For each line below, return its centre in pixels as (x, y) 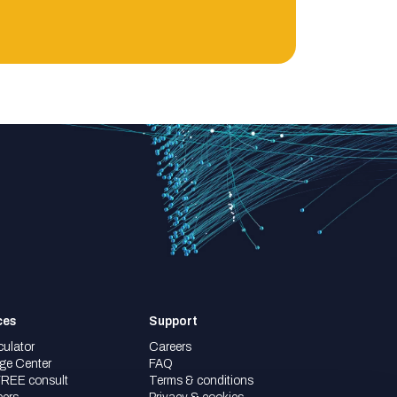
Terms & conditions (202, 381)
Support (174, 322)
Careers (171, 347)
